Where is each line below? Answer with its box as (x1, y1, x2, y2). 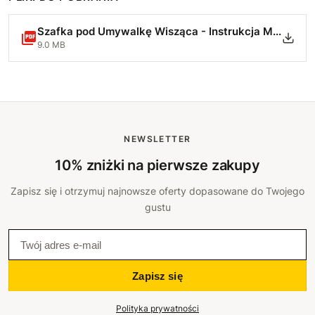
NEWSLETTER (124, 134, 191, 144)
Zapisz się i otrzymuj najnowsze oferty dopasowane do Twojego (11, 185, 304, 197)
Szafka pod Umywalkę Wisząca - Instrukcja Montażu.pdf (273, 25, 281, 38)
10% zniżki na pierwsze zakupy (55, 157, 260, 174)
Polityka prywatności (116, 303, 199, 314)
